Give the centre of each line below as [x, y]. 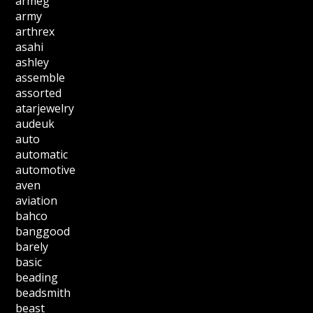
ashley [32, 62]
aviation [37, 201]
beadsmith [43, 293]
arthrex [35, 31]
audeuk [35, 124]
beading [37, 277]
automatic [42, 154]
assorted [39, 93]
